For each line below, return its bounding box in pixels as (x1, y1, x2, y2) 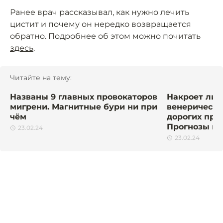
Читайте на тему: (10, 73, 72, 83)
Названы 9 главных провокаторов (10, 92, 157, 102)
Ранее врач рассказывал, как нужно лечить (10, 7, 189, 17)
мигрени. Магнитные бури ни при (10, 102, 157, 112)
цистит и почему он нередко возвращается (10, 19, 191, 29)
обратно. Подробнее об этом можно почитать (10, 31, 201, 41)
